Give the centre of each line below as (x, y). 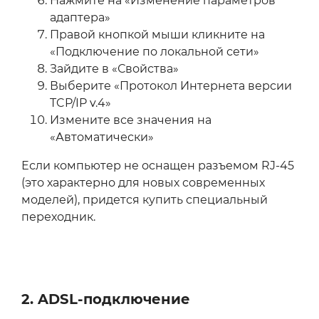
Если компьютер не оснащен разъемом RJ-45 (158, 166)
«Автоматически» (102, 137)
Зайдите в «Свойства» (114, 69)
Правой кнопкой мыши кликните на (157, 35)
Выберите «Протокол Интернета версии (171, 86)
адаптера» (80, 18)
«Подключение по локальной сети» (155, 52)
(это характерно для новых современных (143, 183)
